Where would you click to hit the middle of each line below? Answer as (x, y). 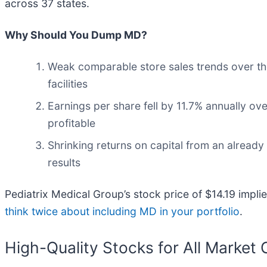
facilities (68, 83)
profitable (72, 123)
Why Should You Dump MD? (76, 35)
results (64, 162)
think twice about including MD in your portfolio (122, 211)
